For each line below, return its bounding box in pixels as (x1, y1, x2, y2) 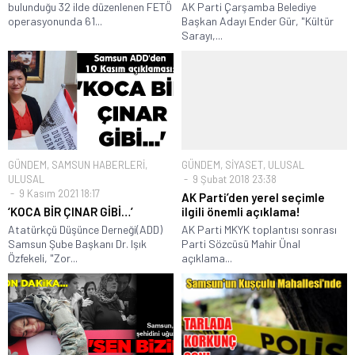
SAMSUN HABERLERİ (52, 158, 145, 172)
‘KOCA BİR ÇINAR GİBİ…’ (8, 204, 133, 219)
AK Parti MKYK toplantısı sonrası (181, 223, 337, 237)
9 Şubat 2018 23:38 (190, 173, 277, 186)
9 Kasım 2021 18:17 (17, 187, 100, 200)
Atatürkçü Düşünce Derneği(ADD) (8, 223, 162, 237)
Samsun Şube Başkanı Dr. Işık (8, 237, 147, 251)
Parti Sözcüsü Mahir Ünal (181, 237, 300, 251)
